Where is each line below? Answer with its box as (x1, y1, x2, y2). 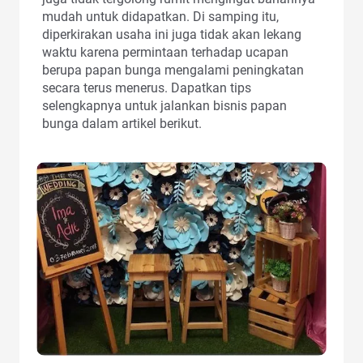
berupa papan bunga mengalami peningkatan (42, 62, 304, 79)
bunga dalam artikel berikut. (42, 116, 202, 132)
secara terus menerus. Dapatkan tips (42, 80, 251, 96)
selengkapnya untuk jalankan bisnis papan (42, 98, 287, 114)
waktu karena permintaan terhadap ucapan (42, 45, 288, 61)
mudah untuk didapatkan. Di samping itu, (42, 9, 279, 25)
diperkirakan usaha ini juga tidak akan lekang (42, 27, 301, 43)
